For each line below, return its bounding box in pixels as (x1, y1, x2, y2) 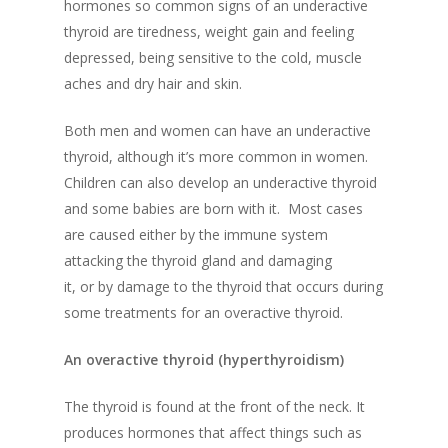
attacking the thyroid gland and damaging (64, 251, 332, 271)
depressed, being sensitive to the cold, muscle (64, 48, 362, 68)
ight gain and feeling (224, 22, 354, 42)
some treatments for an (64, 303, 224, 323)
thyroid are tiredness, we (64, 22, 224, 42)
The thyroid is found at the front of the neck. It (64, 397, 365, 417)
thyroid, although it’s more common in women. (64, 147, 368, 167)
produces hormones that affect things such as (64, 423, 362, 443)
